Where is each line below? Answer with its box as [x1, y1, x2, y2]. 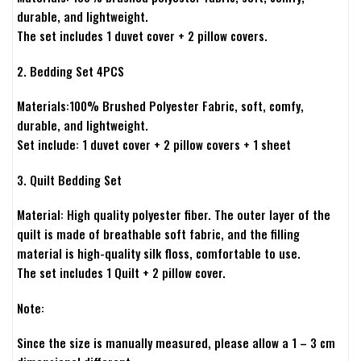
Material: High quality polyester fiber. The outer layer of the [17, 205, 330, 224]
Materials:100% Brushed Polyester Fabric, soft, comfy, [17, 97, 304, 115]
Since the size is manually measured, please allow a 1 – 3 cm [17, 334, 335, 352]
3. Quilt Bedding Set [17, 170, 122, 189]
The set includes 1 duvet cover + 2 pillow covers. [17, 27, 268, 45]
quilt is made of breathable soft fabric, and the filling [17, 225, 300, 243]
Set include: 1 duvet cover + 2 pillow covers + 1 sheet [17, 135, 291, 154]
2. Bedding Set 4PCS [17, 61, 124, 80]
